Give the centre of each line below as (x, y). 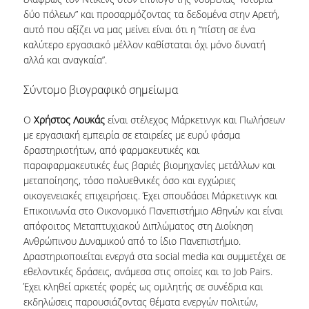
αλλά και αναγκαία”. (65, 60)
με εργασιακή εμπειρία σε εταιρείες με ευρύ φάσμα (131, 135)
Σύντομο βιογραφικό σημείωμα (100, 90)
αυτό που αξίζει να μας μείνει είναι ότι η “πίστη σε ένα (139, 30)
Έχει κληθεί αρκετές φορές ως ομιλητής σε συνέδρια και (143, 287)
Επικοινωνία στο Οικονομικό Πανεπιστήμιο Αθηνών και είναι (153, 211)
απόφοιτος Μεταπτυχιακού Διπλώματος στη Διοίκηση (138, 226)
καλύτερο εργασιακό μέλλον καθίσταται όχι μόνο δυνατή (144, 45)
